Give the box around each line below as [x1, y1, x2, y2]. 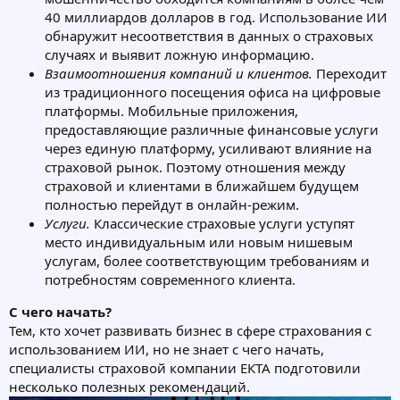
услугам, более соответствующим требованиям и [45, 252, 370, 271]
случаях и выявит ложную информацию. [45, 46, 314, 64]
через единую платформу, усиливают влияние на [45, 139, 371, 158]
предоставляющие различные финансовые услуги [45, 121, 379, 139]
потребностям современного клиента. [45, 271, 296, 289]
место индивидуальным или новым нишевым [45, 233, 353, 252]
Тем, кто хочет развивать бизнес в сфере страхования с [9, 321, 371, 340]
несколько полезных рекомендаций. [9, 378, 250, 396]
